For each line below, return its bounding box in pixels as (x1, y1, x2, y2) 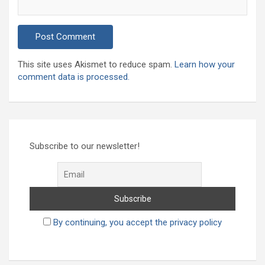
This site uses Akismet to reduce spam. (18, 59, 174, 70)
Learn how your (174, 59, 235, 70)
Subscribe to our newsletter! (30, 141, 140, 152)
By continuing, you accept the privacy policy (53, 217, 222, 228)
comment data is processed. (18, 72, 130, 83)
